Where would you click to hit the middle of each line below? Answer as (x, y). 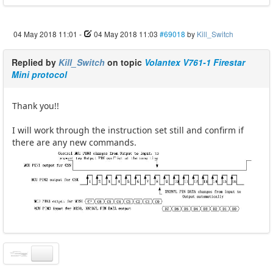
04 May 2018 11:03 (126, 34)
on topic (125, 62)
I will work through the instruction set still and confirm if (128, 130)
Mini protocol (39, 74)
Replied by (35, 62)
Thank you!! (36, 105)
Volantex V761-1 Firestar (195, 62)
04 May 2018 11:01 (45, 34)
